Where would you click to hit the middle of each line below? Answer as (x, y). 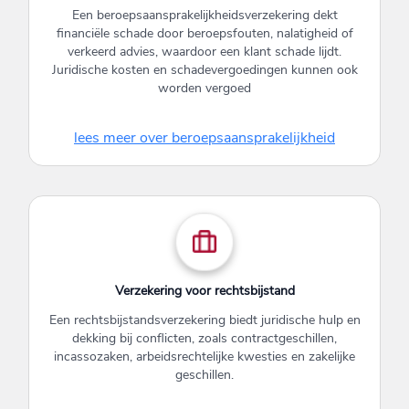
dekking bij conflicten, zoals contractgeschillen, (204, 338)
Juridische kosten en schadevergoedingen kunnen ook (204, 70)
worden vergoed (204, 88)
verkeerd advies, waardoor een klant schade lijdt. (204, 52)
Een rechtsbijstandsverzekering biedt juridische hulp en (204, 320)
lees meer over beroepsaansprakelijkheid (204, 138)
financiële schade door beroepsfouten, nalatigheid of (204, 33)
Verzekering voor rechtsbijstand (204, 291)
